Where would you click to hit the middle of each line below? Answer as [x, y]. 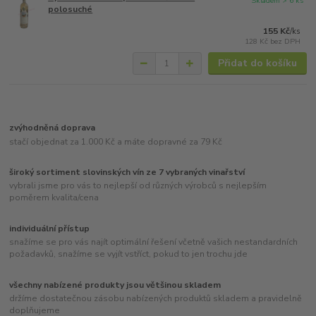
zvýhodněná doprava [53, 127]
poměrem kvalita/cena [54, 198]
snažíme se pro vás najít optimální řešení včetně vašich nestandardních [154, 242]
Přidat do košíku [257, 63]
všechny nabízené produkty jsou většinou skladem [115, 285]
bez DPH [286, 41]
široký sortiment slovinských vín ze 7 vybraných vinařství [127, 172]
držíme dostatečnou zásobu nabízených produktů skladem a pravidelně [156, 299]
